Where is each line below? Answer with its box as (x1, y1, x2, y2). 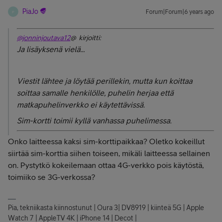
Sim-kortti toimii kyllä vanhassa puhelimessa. (17, 116, 171, 125)
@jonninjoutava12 (17, 34, 70, 42)
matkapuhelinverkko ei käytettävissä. (17, 100, 145, 109)
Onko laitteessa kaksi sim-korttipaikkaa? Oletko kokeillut (8, 137, 205, 146)
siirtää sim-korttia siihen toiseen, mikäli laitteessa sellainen (8, 149, 210, 158)
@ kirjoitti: (70, 34, 101, 42)
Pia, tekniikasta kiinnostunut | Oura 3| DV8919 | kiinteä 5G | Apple (8, 204, 204, 212)
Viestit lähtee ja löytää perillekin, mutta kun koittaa (17, 76, 192, 85)
